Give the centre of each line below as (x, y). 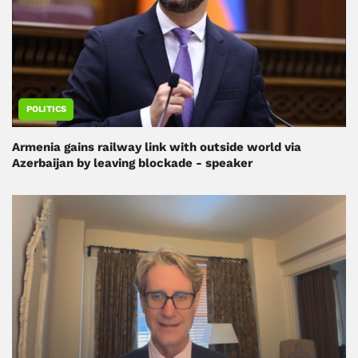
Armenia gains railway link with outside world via (157, 147)
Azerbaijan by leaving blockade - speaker (132, 163)
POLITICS (46, 109)
